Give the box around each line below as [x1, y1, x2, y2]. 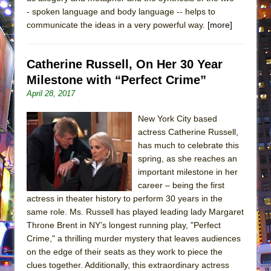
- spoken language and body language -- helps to [27, 6, 215, 16]
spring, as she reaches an [138, 153, 237, 163]
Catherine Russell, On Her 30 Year [27, 57, 223, 71]
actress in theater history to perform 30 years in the [27, 193, 223, 203]
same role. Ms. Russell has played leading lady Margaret [27, 206, 244, 217]
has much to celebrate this [138, 140, 239, 150]
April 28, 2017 [27, 88, 75, 98]
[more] [207, 19, 232, 30]
